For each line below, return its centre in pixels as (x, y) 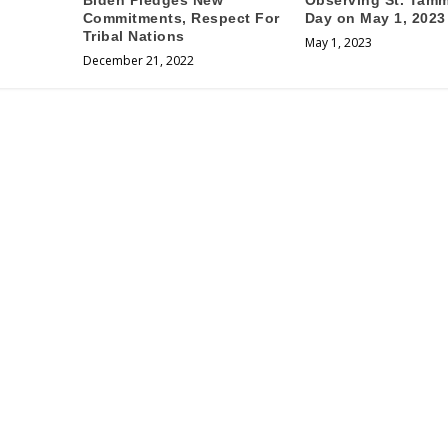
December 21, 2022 (138, 61)
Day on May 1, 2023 (375, 18)
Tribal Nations (133, 36)
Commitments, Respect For (181, 18)
